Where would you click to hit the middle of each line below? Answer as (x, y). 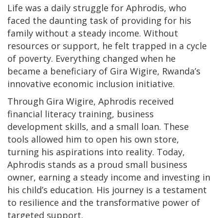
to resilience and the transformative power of (104, 202)
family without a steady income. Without (93, 33)
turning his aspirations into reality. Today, (96, 152)
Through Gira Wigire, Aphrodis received (91, 101)
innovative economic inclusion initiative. (91, 83)
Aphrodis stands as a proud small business (97, 164)
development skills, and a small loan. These (98, 126)
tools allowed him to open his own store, (93, 139)
